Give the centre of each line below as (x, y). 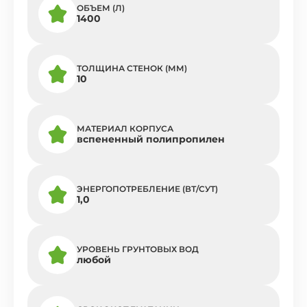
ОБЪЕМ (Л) (101, 8)
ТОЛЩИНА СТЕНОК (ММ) (132, 68)
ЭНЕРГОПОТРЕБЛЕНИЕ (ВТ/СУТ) (147, 188)
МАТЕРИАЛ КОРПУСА (125, 128)
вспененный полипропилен (151, 139)
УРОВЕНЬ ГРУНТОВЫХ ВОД (138, 249)
